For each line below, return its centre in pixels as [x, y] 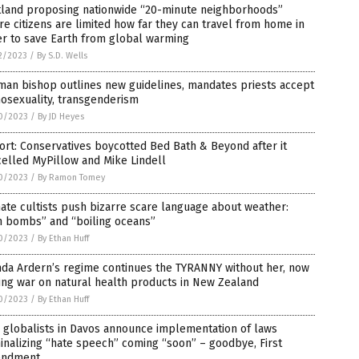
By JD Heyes [61, 117]
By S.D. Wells [62, 56]
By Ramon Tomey [71, 177]
